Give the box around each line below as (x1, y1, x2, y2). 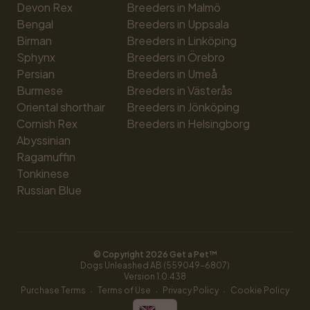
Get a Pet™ (167, 249, 217, 259)
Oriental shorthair (17, 100, 105, 114)
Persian (17, 66, 55, 81)
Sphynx (17, 50, 55, 64)
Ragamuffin (17, 149, 75, 164)
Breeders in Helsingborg (127, 116, 250, 131)
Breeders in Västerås (127, 83, 232, 98)
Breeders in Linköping (127, 33, 237, 48)
